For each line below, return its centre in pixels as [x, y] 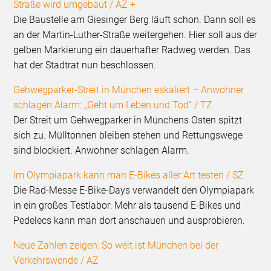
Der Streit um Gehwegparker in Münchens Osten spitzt [128, 120]
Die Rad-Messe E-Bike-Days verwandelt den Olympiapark [134, 191]
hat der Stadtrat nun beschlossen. [86, 65]
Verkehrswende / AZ [56, 261]
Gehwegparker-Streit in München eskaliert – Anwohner [129, 90]
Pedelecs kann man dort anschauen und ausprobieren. [129, 221]
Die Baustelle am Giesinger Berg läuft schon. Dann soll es [135, 20]
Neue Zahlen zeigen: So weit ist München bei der [116, 246]
